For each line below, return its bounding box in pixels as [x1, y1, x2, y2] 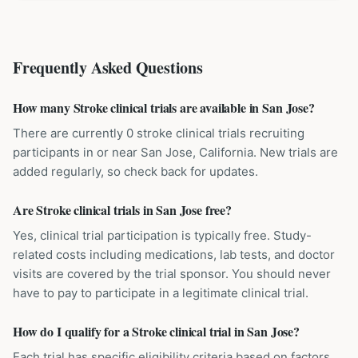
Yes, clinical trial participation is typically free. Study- [13, 228, 312, 243]
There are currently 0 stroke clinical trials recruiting [13, 125, 304, 141]
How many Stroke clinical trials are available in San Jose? [13, 98, 315, 117]
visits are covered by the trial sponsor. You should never [13, 266, 331, 281]
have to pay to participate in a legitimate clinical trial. [13, 285, 308, 300]
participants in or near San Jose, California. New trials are [13, 145, 338, 160]
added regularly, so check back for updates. [13, 164, 258, 179]
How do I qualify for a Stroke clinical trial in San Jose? [13, 322, 300, 340]
